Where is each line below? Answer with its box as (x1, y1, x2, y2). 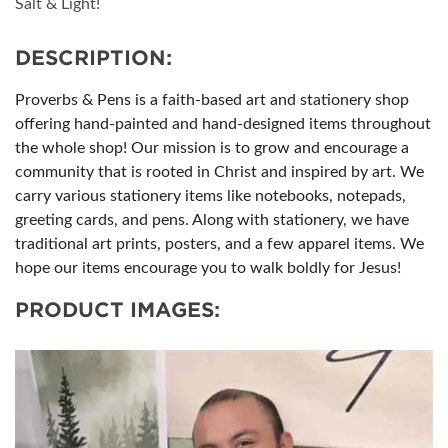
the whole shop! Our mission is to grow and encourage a (15, 140, 409, 157)
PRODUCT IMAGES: (15, 298, 220, 323)
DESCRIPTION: (15, 46, 172, 71)
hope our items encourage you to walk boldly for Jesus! (15, 260, 401, 277)
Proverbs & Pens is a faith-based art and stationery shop (15, 92, 409, 109)
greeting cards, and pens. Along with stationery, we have (15, 212, 409, 229)
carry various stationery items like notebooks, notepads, (15, 188, 406, 205)
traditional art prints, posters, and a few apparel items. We (15, 236, 424, 253)
